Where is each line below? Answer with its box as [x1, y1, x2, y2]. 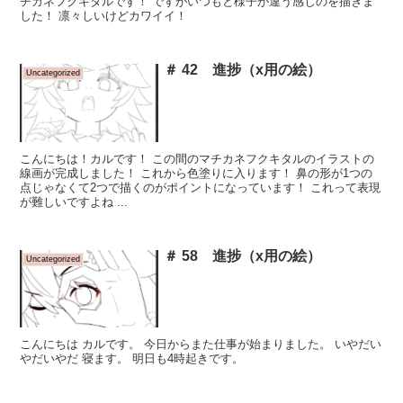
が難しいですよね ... [20, 194, 129, 209]
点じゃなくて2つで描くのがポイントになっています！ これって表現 [20, 180, 381, 194]
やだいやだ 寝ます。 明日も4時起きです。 [20, 352, 245, 366]
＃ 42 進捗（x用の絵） [164, 62, 322, 78]
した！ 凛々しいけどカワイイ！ [20, 9, 188, 23]
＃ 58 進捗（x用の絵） [164, 247, 322, 264]
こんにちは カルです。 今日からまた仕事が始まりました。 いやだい [20, 337, 382, 352]
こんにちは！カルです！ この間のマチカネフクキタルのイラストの [20, 151, 375, 166]
